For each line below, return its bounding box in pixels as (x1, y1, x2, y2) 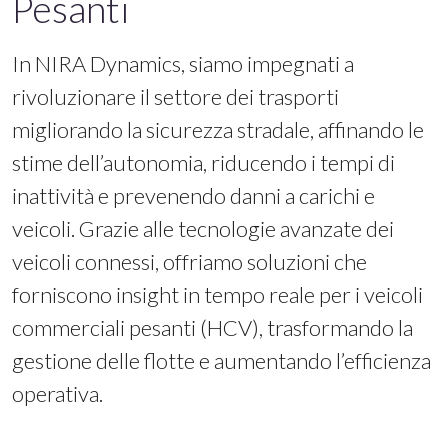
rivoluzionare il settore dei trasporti (12, 83, 339, 110)
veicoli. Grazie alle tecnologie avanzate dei (12, 215, 394, 242)
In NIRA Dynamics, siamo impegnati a (12, 50, 354, 77)
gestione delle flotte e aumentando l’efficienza (12, 347, 431, 374)
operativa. (12, 380, 103, 407)
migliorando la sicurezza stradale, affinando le (12, 116, 424, 143)
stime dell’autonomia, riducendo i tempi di (12, 149, 395, 176)
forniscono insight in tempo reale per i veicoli (12, 281, 423, 308)
